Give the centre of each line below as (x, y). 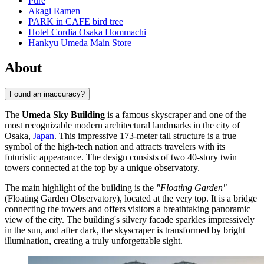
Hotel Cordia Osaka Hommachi (87, 32)
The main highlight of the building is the (80, 187)
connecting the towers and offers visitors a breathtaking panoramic (128, 209)
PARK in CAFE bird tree (76, 22)
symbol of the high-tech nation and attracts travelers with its (115, 146)
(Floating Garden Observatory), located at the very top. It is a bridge (131, 198)
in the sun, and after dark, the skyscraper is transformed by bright (125, 230)
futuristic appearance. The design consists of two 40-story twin (121, 157)
